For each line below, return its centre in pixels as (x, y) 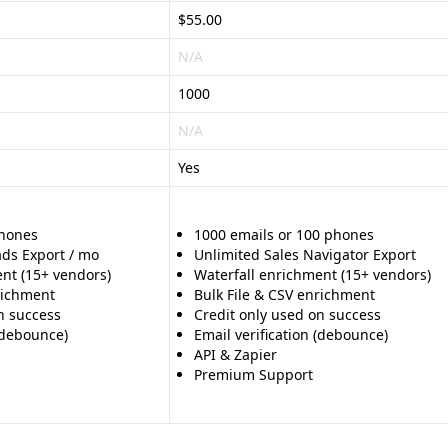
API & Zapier (235, 354)
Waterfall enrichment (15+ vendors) (312, 274)
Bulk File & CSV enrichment (284, 294)
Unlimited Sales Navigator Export (305, 254)
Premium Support (253, 374)
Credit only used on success (287, 314)
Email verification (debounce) (291, 334)
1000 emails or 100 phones (284, 234)
